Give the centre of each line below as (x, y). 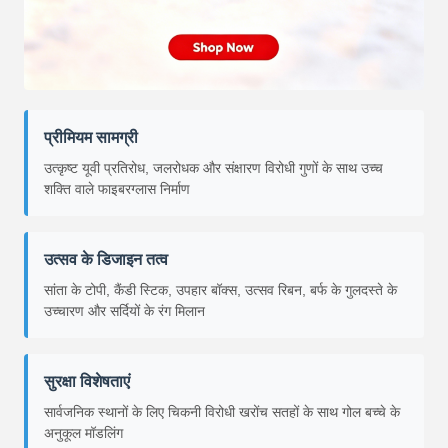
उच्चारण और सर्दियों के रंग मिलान (124, 311)
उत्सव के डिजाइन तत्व (106, 260)
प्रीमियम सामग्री (91, 138)
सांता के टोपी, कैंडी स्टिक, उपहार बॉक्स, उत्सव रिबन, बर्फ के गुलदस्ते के (220, 290)
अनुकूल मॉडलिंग (83, 433)
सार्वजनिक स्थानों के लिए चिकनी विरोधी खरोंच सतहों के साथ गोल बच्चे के (222, 412)
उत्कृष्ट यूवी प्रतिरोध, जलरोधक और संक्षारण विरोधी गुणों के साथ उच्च (213, 168)
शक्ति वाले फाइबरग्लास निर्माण (117, 189)
